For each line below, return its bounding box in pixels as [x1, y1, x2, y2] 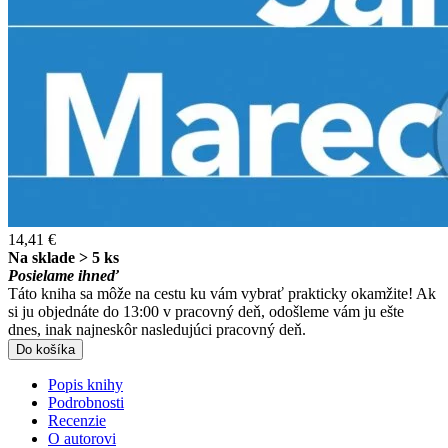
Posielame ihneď [8, 267, 119, 285]
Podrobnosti [48, 394, 124, 412]
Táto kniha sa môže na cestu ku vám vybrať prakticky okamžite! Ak [8, 285, 436, 303]
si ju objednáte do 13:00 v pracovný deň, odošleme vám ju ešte [8, 303, 404, 321]
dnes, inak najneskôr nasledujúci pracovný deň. [8, 321, 306, 339]
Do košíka [16, 342, 75, 358]
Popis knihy [48, 376, 123, 394]
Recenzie [48, 412, 106, 430]
